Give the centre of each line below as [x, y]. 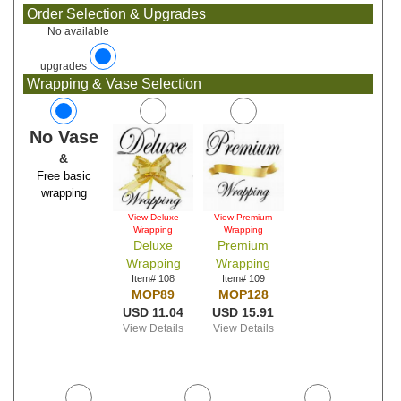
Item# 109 [243, 278]
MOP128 [243, 294]
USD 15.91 [243, 312]
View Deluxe [153, 217]
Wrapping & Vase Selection [112, 84]
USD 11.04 [154, 312]
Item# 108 [154, 278]
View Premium [243, 217]
